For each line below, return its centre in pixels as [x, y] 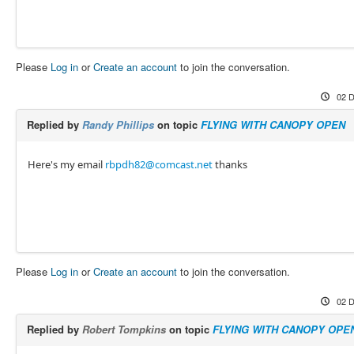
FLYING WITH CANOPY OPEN [273, 124]
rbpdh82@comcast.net [158, 164]
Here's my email [66, 164]
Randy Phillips [118, 124]
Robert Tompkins [124, 329]
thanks [230, 164]
